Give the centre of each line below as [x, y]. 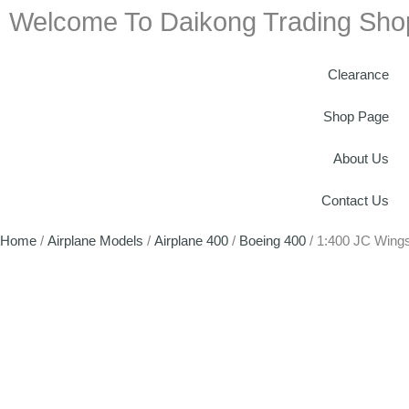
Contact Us [355, 200]
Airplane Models [95, 241]
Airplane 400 [191, 241]
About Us [361, 158]
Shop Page [356, 116]
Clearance [358, 74]
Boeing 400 [273, 241]
